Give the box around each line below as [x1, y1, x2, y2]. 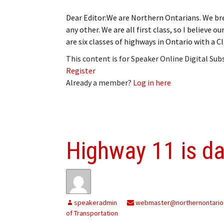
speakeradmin [74, 197, 117, 207]
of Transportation [66, 208, 118, 217]
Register [66, 65, 95, 75]
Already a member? [66, 77, 133, 87]
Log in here [133, 77, 171, 87]
